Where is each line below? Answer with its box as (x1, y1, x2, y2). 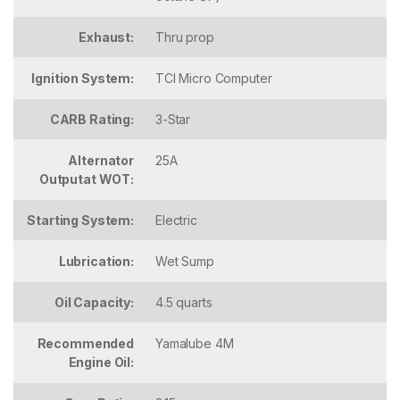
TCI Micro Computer (155, 71, 272, 87)
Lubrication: (58, 254, 134, 270)
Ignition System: (31, 71, 134, 87)
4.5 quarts (155, 295, 212, 311)
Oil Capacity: (54, 295, 134, 311)
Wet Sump (155, 254, 214, 270)
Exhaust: (79, 29, 134, 46)
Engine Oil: (68, 354, 134, 371)
